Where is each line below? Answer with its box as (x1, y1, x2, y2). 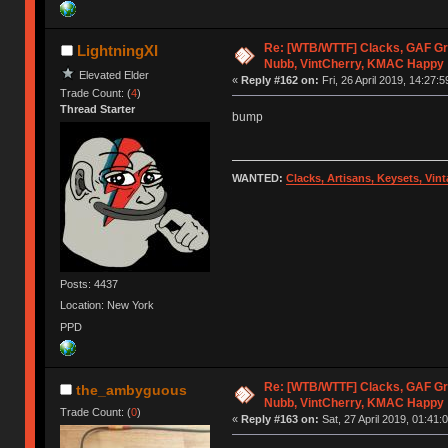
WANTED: (231, 172, 286, 185)
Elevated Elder (79, 68, 150, 81)
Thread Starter (60, 102, 136, 115)
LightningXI (76, 41, 158, 59)
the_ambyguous (76, 381, 188, 398)
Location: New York (60, 299, 155, 312)
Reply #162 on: (240, 73, 319, 86)
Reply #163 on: (240, 412, 319, 425)
